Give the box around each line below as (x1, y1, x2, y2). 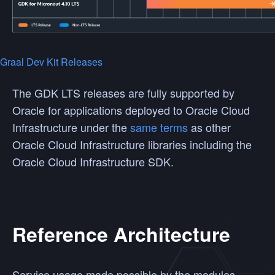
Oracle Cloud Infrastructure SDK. (12, 153, 174, 169)
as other (188, 118, 231, 135)
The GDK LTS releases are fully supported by (12, 84, 234, 101)
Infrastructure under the (12, 118, 130, 135)
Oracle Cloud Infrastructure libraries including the (12, 136, 252, 152)
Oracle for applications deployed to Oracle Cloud (12, 101, 250, 118)
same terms (130, 118, 188, 135)
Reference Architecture (12, 219, 230, 248)
